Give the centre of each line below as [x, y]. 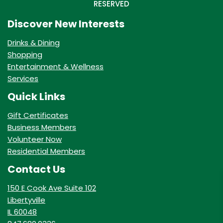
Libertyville [26, 200]
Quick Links [36, 97]
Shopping [25, 55]
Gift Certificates [38, 115]
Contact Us [36, 169]
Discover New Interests [66, 24]
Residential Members [46, 151]
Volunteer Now [35, 139]
